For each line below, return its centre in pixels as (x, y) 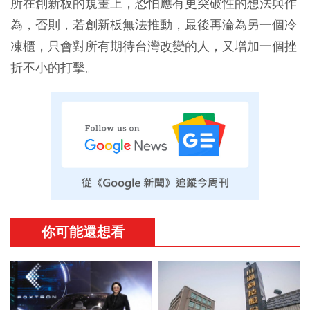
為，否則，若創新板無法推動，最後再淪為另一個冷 (154, 24)
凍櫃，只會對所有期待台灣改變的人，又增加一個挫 (154, 46)
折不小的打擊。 (54, 67)
